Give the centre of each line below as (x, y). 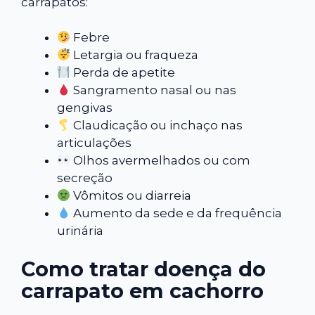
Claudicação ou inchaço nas (157, 126)
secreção (85, 178)
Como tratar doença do (143, 269)
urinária (80, 231)
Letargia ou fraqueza (135, 55)
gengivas (85, 108)
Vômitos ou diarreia (131, 196)
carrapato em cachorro (142, 290)
